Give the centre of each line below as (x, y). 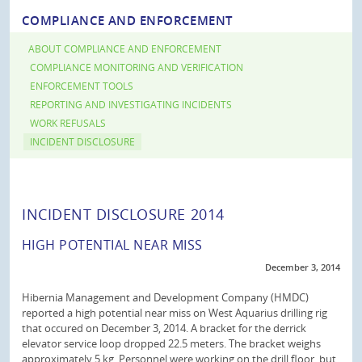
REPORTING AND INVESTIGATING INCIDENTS (131, 105)
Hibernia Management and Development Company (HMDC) (165, 297)
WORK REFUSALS (68, 123)
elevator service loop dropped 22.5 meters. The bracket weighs (171, 343)
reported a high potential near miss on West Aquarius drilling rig (175, 313)
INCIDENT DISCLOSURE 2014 (123, 214)
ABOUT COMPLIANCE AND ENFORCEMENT (125, 49)
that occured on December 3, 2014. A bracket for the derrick (164, 328)
